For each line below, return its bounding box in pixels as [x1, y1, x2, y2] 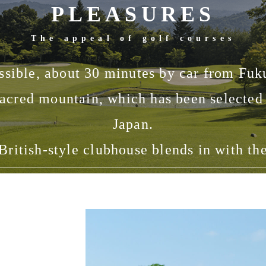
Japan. [112, 116, 154, 132]
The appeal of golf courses [30, 34, 236, 43]
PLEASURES [50, 2, 216, 27]
